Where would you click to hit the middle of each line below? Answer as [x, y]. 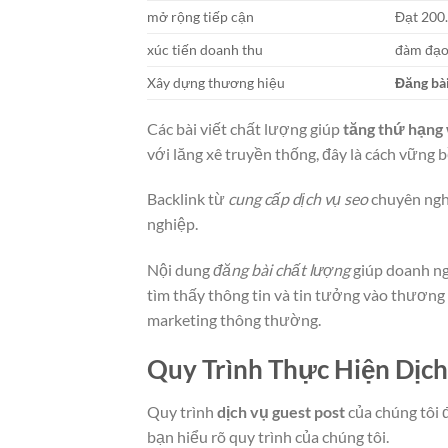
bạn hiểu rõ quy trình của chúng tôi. [268, 436]
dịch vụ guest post [281, 411]
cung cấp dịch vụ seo [298, 199]
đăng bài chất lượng [281, 270]
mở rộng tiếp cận [200, 16]
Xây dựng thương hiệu [216, 82]
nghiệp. [172, 224]
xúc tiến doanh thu [205, 49]
